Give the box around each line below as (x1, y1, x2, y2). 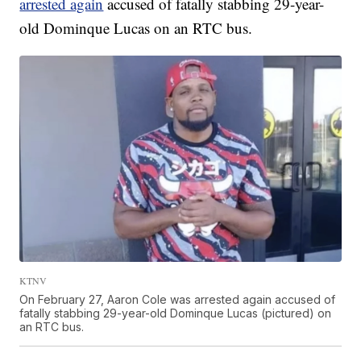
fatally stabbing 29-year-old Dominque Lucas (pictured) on (19, 305, 332, 320)
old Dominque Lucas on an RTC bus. (19, 17, 253, 38)
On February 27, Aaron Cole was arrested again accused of (19, 292, 336, 306)
